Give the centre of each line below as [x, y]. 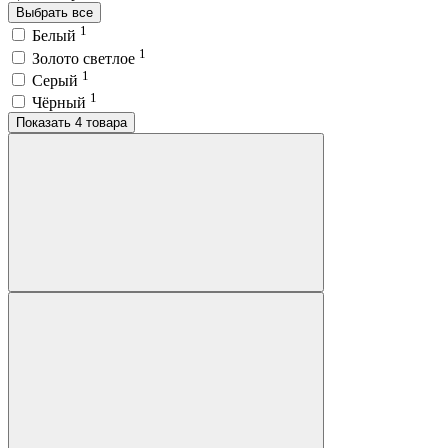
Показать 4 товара [101, 123]
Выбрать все [54, 12]
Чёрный [61, 103]
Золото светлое [85, 58]
